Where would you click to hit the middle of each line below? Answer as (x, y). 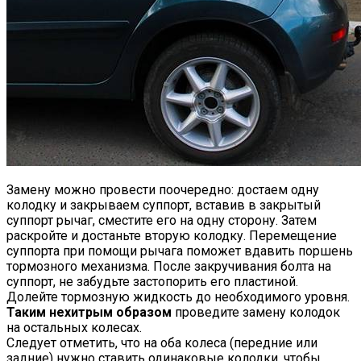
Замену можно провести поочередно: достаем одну (163, 189)
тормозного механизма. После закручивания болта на (169, 266)
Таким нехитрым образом (89, 312)
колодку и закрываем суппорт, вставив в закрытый (164, 205)
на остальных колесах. (74, 327)
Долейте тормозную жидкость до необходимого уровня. (178, 297)
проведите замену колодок (256, 312)
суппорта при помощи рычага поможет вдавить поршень (180, 251)
